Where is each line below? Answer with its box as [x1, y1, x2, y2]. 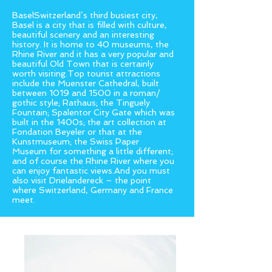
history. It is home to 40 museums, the [12, 39, 169, 49]
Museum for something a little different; [12, 146, 173, 156]
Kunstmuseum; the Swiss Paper [12, 137, 139, 146]
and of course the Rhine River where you [12, 156, 174, 166]
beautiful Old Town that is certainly [12, 59, 154, 69]
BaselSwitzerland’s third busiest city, [12, 10, 158, 20]
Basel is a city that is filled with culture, [12, 20, 167, 30]
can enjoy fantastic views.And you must [12, 166, 170, 175]
